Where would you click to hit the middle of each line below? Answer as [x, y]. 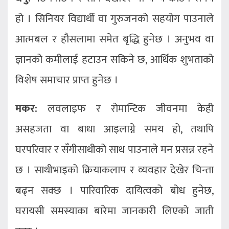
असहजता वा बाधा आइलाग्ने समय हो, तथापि [114, 129]
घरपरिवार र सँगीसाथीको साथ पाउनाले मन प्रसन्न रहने [114, 150]
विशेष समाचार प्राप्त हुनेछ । [67, 80]
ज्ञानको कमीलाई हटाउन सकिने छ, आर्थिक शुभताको [114, 60]
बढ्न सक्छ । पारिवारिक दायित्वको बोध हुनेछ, [114, 191]
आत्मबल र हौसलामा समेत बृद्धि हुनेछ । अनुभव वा [114, 39]
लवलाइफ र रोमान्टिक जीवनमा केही [125, 109]
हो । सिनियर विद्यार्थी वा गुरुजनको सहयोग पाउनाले [114, 19]
